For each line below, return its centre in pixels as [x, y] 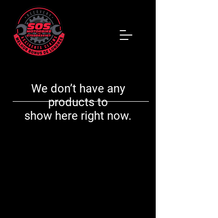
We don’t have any [78, 89]
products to [78, 102]
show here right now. [78, 116]
